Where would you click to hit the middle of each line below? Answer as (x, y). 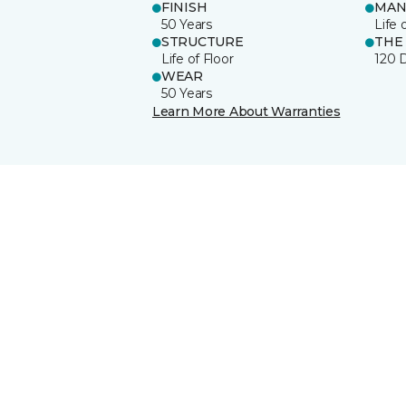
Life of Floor (198, 58)
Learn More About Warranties (246, 111)
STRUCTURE (203, 41)
